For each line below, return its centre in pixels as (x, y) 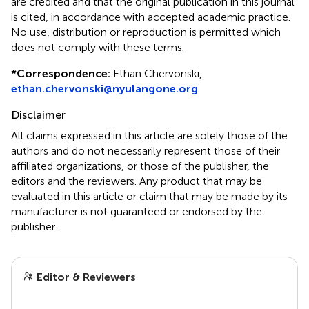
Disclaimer (38, 115)
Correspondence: (63, 73)
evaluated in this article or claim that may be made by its (149, 196)
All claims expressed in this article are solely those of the (149, 136)
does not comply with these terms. (98, 47)
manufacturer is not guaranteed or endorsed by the (137, 211)
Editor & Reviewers (85, 277)
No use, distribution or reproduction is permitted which (146, 32)
